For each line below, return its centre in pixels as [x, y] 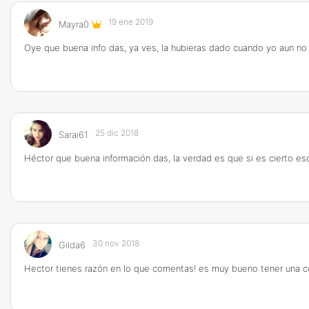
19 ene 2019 [131, 22]
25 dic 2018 [117, 133]
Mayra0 [75, 24]
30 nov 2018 [116, 243]
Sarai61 [73, 134]
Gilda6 [72, 245]
